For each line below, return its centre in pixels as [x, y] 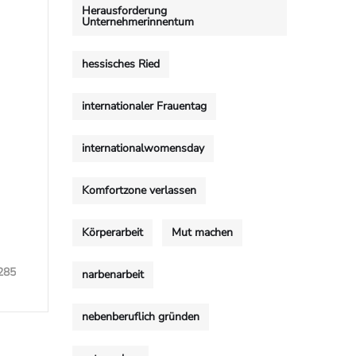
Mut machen [202, 232]
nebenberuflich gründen [141, 317]
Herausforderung [124, 11]
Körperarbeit [112, 232]
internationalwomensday [143, 148]
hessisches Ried [121, 64]
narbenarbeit [113, 275]
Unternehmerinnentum [138, 22]
